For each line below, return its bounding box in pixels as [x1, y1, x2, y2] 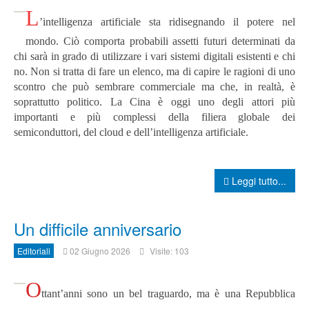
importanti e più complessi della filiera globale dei [14, 111, 295, 123]
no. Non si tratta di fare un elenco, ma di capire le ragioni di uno [14, 66, 295, 78]
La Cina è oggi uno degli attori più [110, 96, 296, 108]
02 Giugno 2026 [70, 245, 130, 257]
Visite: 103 [150, 245, 189, 257]
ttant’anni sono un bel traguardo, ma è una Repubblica [41, 288, 295, 300]
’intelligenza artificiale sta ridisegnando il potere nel [39, 16, 295, 28]
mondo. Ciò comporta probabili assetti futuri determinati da [26, 35, 295, 48]
